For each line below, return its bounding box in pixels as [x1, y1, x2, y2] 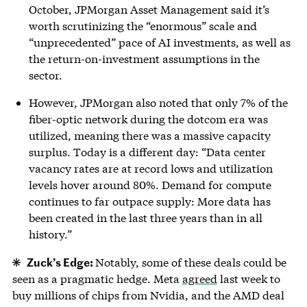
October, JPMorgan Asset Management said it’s [28, 2, 269, 17]
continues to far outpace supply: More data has [28, 194, 271, 209]
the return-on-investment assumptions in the [28, 51, 260, 66]
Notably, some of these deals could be [95, 255, 287, 270]
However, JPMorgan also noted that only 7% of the [28, 95, 288, 110]
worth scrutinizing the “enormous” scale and [28, 19, 257, 34]
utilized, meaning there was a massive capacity [28, 128, 271, 143]
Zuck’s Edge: [27, 254, 96, 270]
